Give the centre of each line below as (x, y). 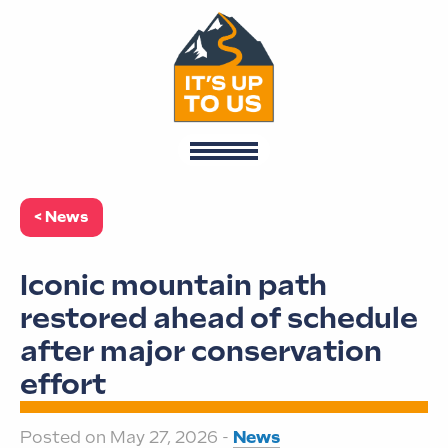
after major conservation (201, 351)
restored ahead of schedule (219, 318)
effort (63, 384)
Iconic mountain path (173, 285)
